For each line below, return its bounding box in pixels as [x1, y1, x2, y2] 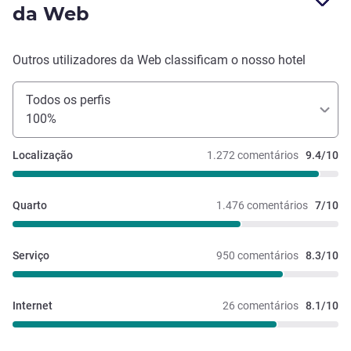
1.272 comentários [207, 148, 299, 161]
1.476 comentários [216, 198, 308, 212]
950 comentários [216, 248, 299, 262]
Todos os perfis [26, 92, 110, 107]
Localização [13, 148, 73, 161]
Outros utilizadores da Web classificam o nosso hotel [13, 52, 306, 67]
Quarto [13, 198, 47, 212]
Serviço [13, 248, 49, 262]
